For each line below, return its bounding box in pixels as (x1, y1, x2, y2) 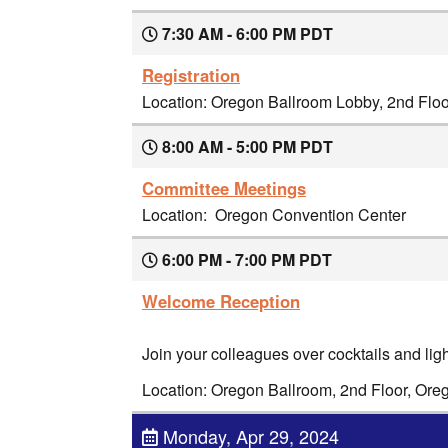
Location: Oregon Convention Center (142, 202, 406, 226)
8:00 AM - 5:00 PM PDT (158, 134, 333, 158)
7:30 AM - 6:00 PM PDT (158, 21, 333, 45)
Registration (142, 62, 240, 87)
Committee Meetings (142, 175, 306, 200)
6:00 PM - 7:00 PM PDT (158, 247, 332, 271)
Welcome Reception (142, 288, 300, 313)
